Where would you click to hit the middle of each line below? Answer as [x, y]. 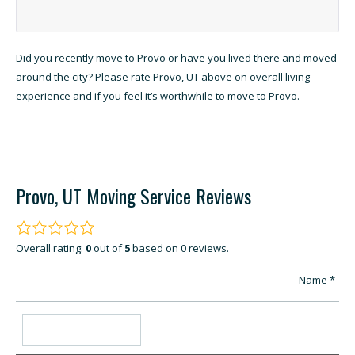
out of [109, 248]
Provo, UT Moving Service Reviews [134, 196]
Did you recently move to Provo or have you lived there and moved [176, 58]
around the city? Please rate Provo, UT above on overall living [163, 77]
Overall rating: [51, 248]
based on [155, 248]
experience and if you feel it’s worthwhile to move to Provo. [158, 96]
